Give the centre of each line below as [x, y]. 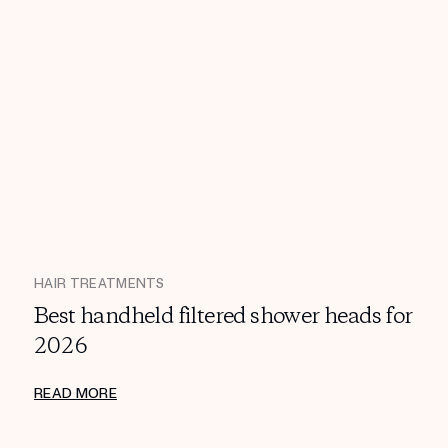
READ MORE [75, 393]
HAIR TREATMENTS [99, 283]
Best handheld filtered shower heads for [223, 316]
